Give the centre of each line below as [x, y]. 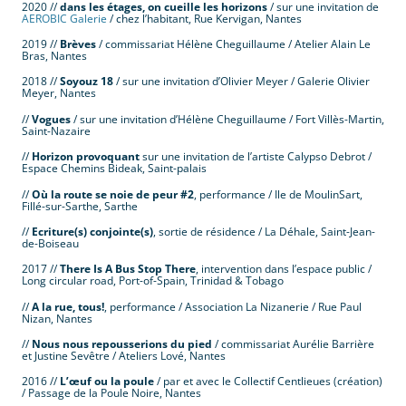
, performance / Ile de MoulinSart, [278, 194]
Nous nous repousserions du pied [122, 344]
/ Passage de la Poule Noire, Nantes [111, 393]
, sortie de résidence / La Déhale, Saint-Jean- [264, 231]
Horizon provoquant [86, 157]
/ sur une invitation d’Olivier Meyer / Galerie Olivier [242, 82]
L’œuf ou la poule [107, 382]
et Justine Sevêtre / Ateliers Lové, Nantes [124, 356]
